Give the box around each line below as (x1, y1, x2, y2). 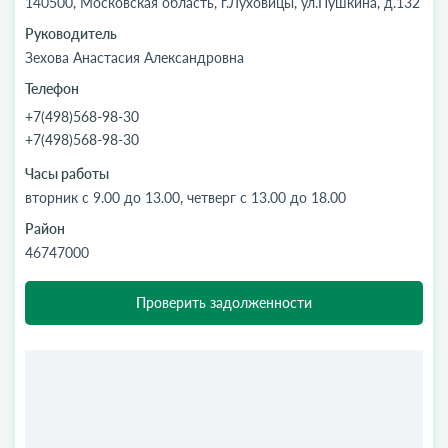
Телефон (25, 80, 79, 97)
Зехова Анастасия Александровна (25, 49, 244, 66)
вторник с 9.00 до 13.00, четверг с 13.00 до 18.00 (25, 189, 346, 206)
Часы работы (25, 165, 109, 182)
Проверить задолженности (136, 294, 312, 311)
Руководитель (25, 25, 117, 42)
